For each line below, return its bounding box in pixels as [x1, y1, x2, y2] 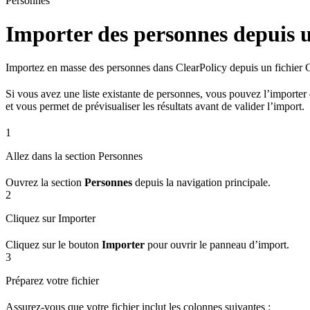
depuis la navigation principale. [132, 176, 271, 189]
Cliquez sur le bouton [6, 239, 102, 251]
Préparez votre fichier [6, 275, 99, 287]
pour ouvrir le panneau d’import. [145, 239, 289, 251]
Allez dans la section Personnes [6, 150, 143, 163]
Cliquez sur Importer [6, 212, 95, 225]
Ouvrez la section [6, 176, 84, 189]
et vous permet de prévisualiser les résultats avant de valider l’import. [6, 100, 304, 113]
